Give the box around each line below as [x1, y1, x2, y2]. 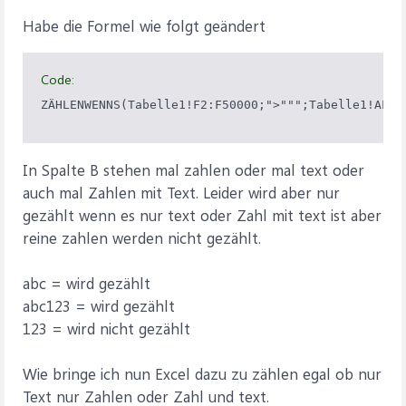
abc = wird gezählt [23, 273, 150, 293]
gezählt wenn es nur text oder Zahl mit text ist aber [23, 205, 382, 225]
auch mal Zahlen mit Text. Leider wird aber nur [23, 182, 340, 202]
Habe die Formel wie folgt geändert [23, 15, 266, 35]
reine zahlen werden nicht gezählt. [23, 227, 261, 247]
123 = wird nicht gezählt [23, 318, 190, 338]
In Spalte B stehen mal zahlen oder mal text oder [23, 159, 364, 179]
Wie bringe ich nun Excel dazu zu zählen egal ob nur [23, 363, 382, 383]
